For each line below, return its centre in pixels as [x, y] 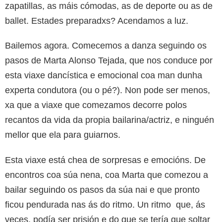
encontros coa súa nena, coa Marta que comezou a [107, 175]
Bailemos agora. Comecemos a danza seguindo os [106, 45]
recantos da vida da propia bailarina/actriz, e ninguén [110, 120]
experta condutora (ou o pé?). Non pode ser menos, [108, 90]
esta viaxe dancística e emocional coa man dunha [104, 75]
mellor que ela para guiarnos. [63, 135]
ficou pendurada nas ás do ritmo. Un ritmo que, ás [105, 204]
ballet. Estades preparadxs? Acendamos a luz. [97, 21]
